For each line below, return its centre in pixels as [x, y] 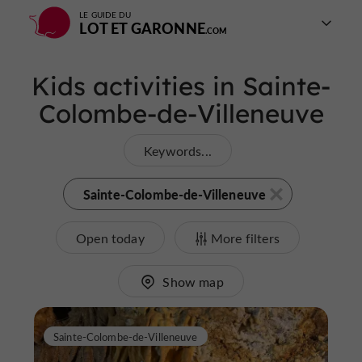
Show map [193, 282]
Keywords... [178, 151]
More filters [245, 238]
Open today [110, 238]
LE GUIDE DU [105, 15]
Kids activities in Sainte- [181, 86]
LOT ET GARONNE [142, 28]
